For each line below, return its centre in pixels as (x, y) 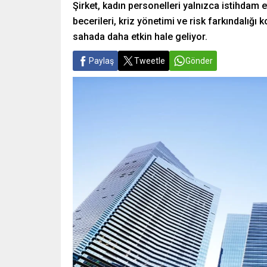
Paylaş (101, 61)
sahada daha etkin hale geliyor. (140, 37)
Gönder (199, 61)
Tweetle (150, 61)
